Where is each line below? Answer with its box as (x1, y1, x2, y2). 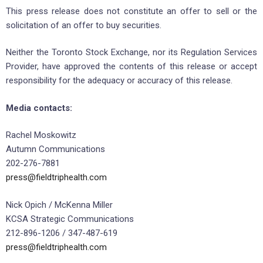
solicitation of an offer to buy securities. (6, 19, 161, 31)
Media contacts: (6, 102, 72, 113)
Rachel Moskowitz (6, 130, 76, 141)
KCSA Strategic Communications (6, 213, 134, 224)
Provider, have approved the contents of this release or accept (6, 61, 257, 72)
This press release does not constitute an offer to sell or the (6, 5, 257, 16)
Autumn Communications (6, 144, 105, 155)
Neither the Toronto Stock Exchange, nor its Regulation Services (6, 47, 257, 58)
